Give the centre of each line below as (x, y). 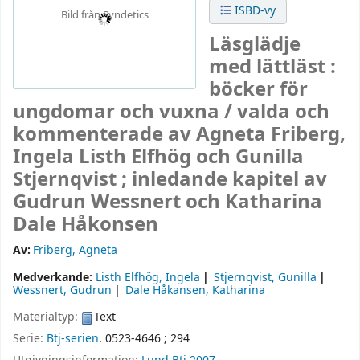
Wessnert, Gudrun (62, 291)
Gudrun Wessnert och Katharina (168, 202)
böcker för (258, 90)
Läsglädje (255, 45)
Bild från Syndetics (104, 15)
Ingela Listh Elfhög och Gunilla (158, 157)
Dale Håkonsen (86, 225)
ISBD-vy (254, 11)
